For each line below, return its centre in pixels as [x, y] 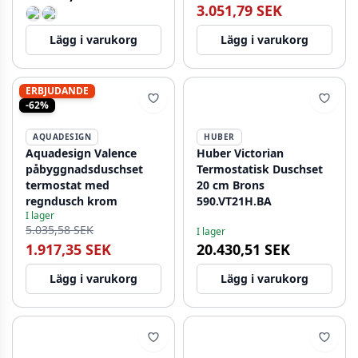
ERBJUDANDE [57, 91]
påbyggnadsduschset [84, 169]
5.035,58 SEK [60, 230]
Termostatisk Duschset [260, 169]
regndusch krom [72, 201]
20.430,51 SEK [243, 249]
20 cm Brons [231, 185]
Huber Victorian [240, 153]
